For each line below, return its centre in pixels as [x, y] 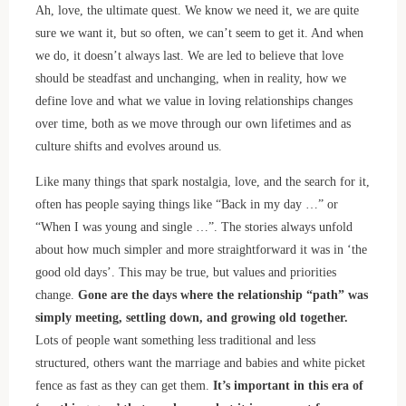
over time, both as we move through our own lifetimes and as [193, 123]
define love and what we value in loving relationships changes [193, 100]
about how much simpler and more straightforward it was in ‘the [201, 250]
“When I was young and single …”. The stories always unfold [193, 227]
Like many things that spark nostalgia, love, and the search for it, [202, 182]
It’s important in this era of [288, 386]
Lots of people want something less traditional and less [175, 340]
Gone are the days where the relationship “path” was [222, 295]
